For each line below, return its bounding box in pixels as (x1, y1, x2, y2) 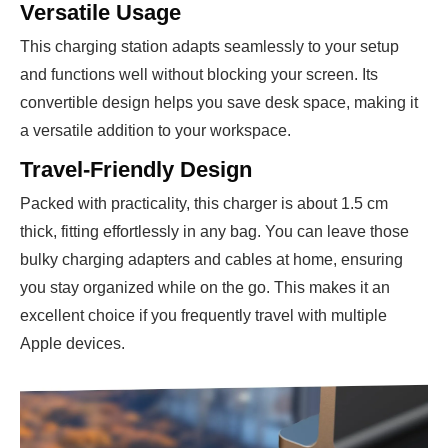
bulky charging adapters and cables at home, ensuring (20, 251, 403, 268)
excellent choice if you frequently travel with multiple (20, 307, 387, 324)
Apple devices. (20, 335, 125, 352)
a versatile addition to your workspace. (20, 122, 291, 139)
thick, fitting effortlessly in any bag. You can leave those (20, 223, 409, 240)
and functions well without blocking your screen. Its (20, 66, 378, 83)
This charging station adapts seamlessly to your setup (20, 38, 399, 55)
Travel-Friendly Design (20, 157, 252, 182)
